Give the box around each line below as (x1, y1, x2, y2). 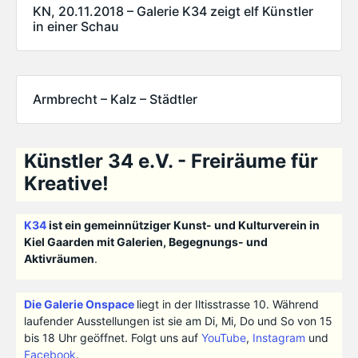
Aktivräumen (23, 252, 94, 266)
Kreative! (23, 172, 109, 196)
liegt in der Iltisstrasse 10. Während (136, 296, 319, 311)
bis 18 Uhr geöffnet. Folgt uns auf (23, 330, 201, 344)
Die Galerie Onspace (23, 296, 134, 311)
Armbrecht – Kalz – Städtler (33, 91, 197, 108)
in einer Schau (33, 18, 119, 35)
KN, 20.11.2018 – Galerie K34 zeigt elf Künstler (33, 3, 313, 20)
